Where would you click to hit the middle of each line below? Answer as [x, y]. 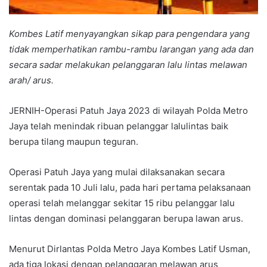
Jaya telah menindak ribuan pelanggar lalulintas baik [119, 126]
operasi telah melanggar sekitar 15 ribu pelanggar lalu [122, 203]
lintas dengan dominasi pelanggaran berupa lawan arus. [126, 218]
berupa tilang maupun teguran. [74, 141]
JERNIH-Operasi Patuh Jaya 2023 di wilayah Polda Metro [128, 110]
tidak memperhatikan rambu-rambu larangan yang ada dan [131, 49]
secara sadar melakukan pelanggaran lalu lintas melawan [128, 64]
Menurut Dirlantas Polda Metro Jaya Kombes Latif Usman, [130, 249]
